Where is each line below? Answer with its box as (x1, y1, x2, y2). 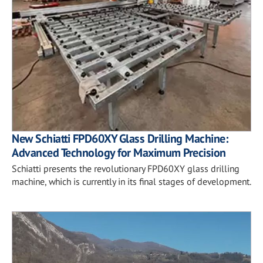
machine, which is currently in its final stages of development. (12, 176, 251, 187)
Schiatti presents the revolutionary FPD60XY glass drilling (12, 163, 240, 174)
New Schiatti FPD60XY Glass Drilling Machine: (12, 131, 228, 146)
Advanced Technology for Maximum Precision (12, 145, 226, 160)
